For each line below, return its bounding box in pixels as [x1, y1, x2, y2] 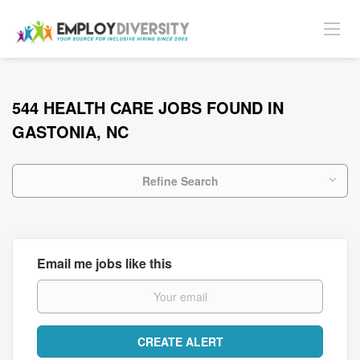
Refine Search [141, 173, 219, 189]
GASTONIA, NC [12, 120, 129, 143]
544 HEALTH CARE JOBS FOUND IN [12, 96, 284, 119]
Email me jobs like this [37, 254, 172, 272]
